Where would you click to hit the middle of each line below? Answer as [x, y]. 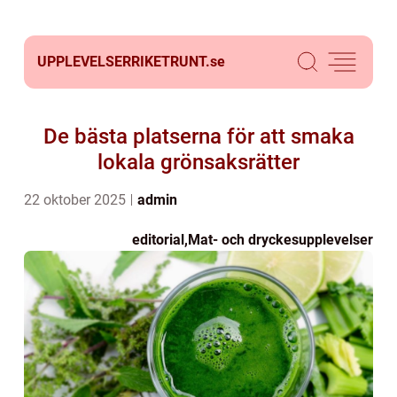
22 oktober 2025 [77, 200]
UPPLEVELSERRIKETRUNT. [124, 62]
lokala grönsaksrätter [198, 162]
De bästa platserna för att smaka [198, 136]
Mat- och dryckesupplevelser [280, 240]
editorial [158, 240]
